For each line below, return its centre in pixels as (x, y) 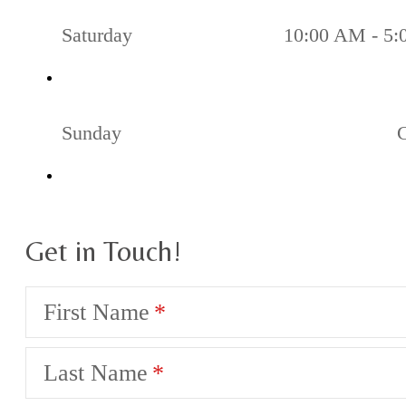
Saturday (97, 34)
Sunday (92, 132)
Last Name (96, 372)
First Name (97, 312)
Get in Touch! (103, 251)
